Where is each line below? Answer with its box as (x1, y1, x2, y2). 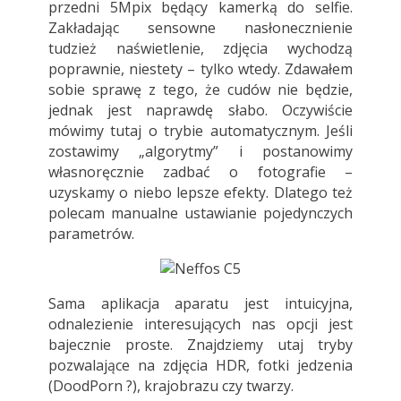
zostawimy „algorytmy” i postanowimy (47, 141, 354, 161)
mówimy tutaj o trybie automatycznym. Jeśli (47, 120, 354, 141)
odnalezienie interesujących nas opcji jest (47, 313, 354, 334)
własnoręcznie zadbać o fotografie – (47, 161, 354, 182)
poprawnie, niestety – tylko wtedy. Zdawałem (47, 58, 354, 79)
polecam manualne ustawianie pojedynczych (47, 202, 354, 223)
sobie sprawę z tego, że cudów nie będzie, (47, 79, 354, 99)
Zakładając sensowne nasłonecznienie (47, 17, 354, 38)
